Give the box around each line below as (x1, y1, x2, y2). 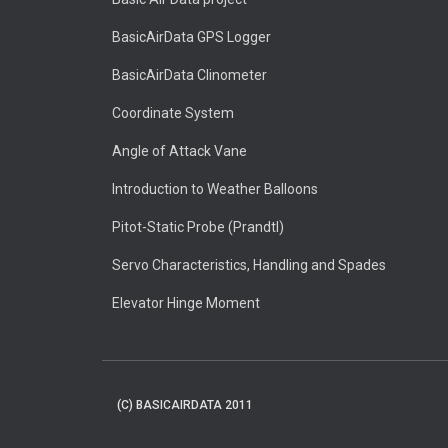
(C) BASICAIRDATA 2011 (117, 398, 253, 412)
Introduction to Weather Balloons (112, 181, 318, 197)
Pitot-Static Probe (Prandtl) (112, 219, 284, 235)
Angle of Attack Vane (112, 143, 247, 159)
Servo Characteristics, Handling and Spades (112, 257, 386, 273)
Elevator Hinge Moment (112, 295, 260, 311)
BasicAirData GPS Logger (112, 29, 271, 45)
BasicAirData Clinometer (112, 67, 267, 83)
